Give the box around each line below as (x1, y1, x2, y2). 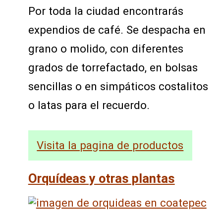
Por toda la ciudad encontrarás (28, 4, 183, 17)
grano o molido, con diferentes (28, 42, 183, 55)
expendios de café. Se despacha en (28, 23, 206, 36)
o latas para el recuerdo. (28, 98, 150, 111)
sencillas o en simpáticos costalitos (28, 79, 208, 93)
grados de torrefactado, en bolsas (28, 60, 198, 74)
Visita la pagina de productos (37, 139, 184, 152)
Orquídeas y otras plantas (28, 171, 175, 186)
